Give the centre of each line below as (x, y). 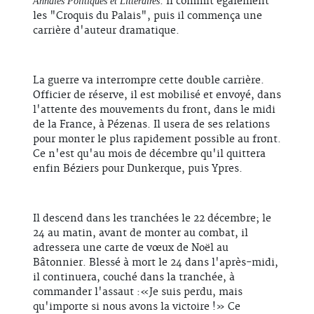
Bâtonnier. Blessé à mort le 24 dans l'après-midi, (156, 263)
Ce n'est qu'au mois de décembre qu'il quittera (149, 155)
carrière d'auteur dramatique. (106, 31)
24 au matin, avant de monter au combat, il (141, 234)
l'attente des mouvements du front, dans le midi (154, 110)
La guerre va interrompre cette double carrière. (149, 81)
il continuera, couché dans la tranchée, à (134, 278)
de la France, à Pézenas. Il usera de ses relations (151, 125)
